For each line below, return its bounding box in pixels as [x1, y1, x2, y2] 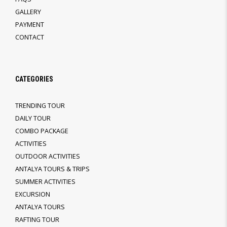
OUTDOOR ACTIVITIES [15, 152, 80, 161]
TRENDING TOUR [15, 101, 65, 110]
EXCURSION [15, 190, 50, 199]
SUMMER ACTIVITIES [15, 177, 75, 186]
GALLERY [15, 8, 41, 17]
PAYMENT [15, 20, 44, 29]
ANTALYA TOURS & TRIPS [15, 165, 90, 174]
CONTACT [15, 33, 44, 42]
